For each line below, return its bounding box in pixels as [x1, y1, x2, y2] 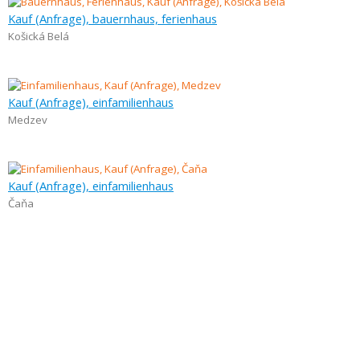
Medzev [8, 112, 47, 127]
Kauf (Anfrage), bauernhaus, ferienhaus [8, 10, 217, 27]
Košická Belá [8, 29, 69, 43]
